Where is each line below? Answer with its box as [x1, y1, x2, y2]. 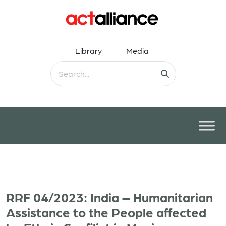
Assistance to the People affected [6, 204, 206, 219]
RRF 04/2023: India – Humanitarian [6, 189, 213, 204]
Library [75, 46, 102, 55]
